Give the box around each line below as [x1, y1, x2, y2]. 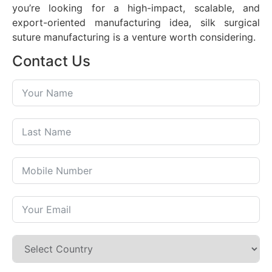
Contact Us [12, 52, 90, 70]
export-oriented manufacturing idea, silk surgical [12, 16, 260, 29]
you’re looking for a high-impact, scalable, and [12, 1, 260, 14]
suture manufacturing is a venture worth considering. [12, 30, 256, 43]
